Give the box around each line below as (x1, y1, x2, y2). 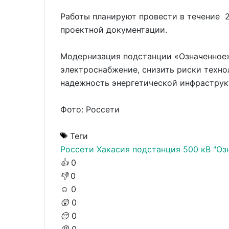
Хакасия (97, 144, 130, 154)
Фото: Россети (60, 104, 120, 114)
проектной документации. (60, 24, 170, 35)
